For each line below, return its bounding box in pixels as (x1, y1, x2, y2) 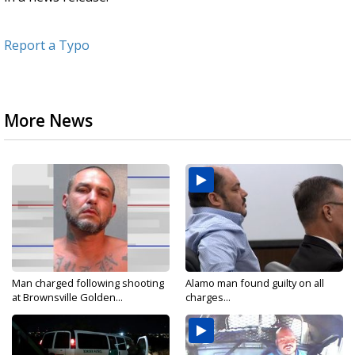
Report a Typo (4, 36, 90, 54)
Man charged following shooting (12, 276, 164, 290)
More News (4, 109, 93, 132)
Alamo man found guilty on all (185, 276, 324, 290)
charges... (185, 290, 231, 304)
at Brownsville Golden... (12, 290, 123, 304)
